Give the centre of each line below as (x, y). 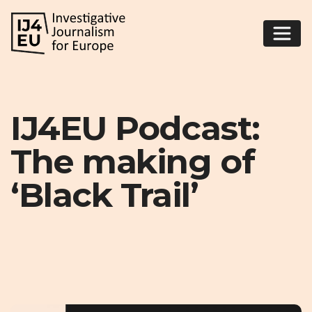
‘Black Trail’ (104, 195)
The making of (133, 162)
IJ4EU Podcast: (135, 128)
